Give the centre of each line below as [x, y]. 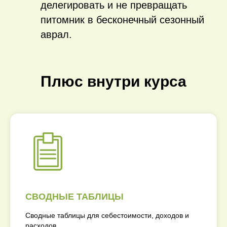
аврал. [56, 34]
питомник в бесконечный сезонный [122, 20]
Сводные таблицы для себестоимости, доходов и [107, 215]
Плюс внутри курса [113, 81]
